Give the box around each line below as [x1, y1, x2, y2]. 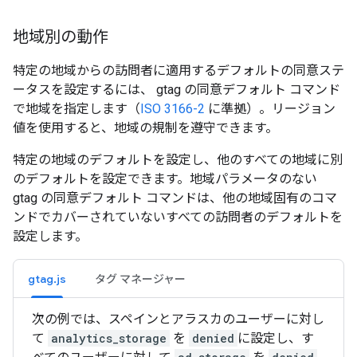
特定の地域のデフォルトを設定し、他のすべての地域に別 [13, 152, 343, 167]
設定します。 [13, 229, 88, 244]
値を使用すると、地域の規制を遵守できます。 [13, 120, 278, 135]
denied [192, 331, 234, 346]
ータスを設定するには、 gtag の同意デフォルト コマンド [13, 82, 340, 97]
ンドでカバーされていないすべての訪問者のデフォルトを [13, 210, 343, 225]
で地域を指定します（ [13, 101, 140, 116]
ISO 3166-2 [140, 101, 205, 116]
